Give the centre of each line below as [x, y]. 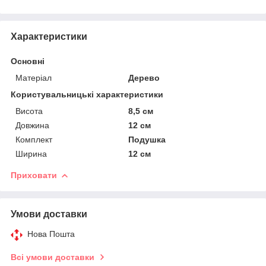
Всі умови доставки [53, 257]
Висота [29, 111]
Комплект [34, 139]
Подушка [147, 139]
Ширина [31, 153]
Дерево [144, 77]
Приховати [34, 175]
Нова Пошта [51, 234]
